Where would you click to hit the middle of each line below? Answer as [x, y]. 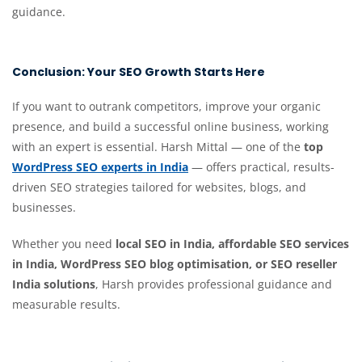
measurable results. [66, 305]
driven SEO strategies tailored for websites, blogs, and [159, 187]
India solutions [54, 284]
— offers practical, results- [261, 167]
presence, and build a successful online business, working [170, 127]
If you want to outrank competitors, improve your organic [166, 107]
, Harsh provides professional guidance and [214, 284]
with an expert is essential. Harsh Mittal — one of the [158, 147]
